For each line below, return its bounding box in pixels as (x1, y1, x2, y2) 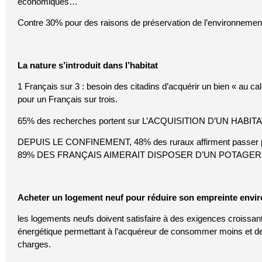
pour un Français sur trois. (18, 94, 118, 105)
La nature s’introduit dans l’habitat (18, 60, 158, 70)
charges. (18, 239, 51, 250)
